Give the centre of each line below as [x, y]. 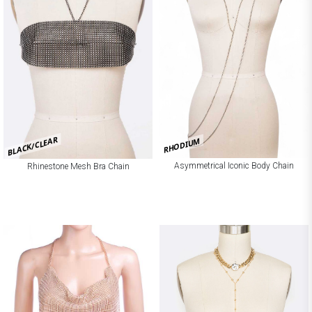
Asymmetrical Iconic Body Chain [234, 166]
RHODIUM [182, 146]
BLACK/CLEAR [33, 146]
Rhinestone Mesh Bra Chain [78, 166]
